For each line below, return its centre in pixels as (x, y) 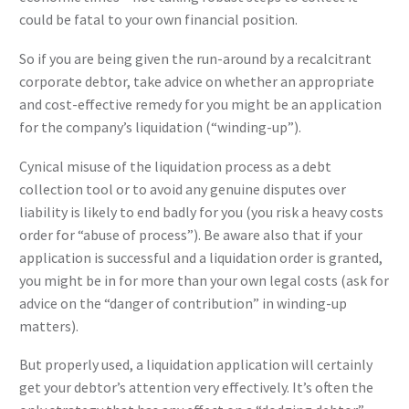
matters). (49, 325)
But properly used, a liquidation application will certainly (196, 365)
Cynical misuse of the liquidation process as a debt (175, 166)
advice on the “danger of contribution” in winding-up (183, 303)
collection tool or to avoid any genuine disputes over (183, 189)
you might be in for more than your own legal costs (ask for (204, 280)
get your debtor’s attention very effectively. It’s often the (196, 388)
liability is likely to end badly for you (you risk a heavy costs (201, 211)
